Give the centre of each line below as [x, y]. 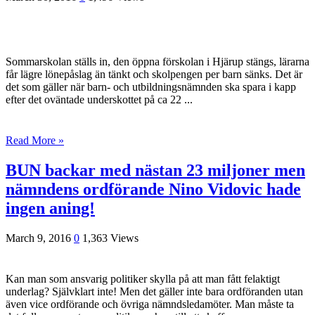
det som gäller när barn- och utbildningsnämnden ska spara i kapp [151, 87]
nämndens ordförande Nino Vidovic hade [153, 189]
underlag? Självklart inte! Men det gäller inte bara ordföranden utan [154, 291]
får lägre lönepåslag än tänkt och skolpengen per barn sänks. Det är [154, 75]
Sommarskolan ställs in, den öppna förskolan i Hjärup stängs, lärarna [157, 62]
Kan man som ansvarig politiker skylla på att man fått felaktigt [143, 278]
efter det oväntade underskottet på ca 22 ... [99, 100]
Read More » [35, 141]
